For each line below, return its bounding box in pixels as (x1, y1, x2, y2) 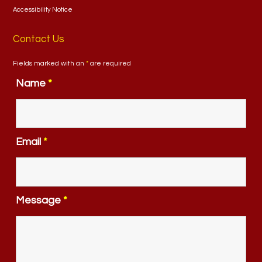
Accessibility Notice (13, 6, 73, 13)
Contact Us (13, 34, 65, 44)
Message (16, 195, 64, 206)
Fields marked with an (13, 60, 87, 67)
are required (88, 60, 132, 67)
